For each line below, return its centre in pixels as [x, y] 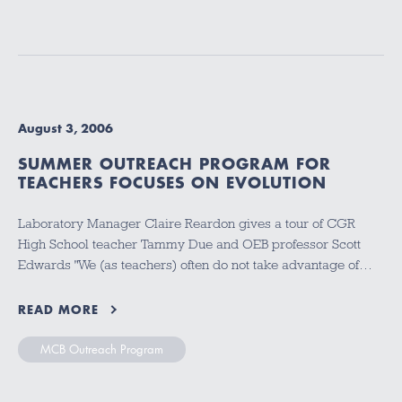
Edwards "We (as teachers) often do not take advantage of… [195, 265]
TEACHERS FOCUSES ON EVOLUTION [172, 183]
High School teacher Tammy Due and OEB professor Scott [189, 245]
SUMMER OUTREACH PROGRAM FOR [175, 164]
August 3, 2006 [66, 129]
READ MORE [58, 309]
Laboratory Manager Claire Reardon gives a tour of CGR [187, 224]
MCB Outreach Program [102, 350]
